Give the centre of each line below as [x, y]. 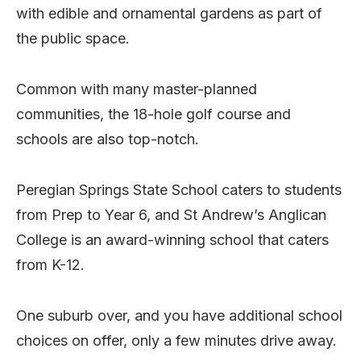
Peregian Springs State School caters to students [179, 189]
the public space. [73, 38]
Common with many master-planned [137, 89]
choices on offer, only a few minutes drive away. [176, 340]
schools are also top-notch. [108, 139]
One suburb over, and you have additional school [179, 315]
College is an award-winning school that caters [172, 239]
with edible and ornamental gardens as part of [169, 13]
